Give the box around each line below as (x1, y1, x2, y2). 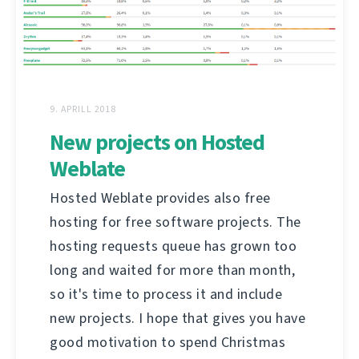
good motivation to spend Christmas (50, 332, 285, 352)
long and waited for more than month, (50, 260, 295, 280)
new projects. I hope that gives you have (50, 308, 305, 328)
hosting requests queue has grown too (50, 236, 296, 256)
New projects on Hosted (50, 127, 264, 157)
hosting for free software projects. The (50, 212, 301, 232)
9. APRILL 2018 (50, 102, 117, 115)
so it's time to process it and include (50, 284, 282, 304)
